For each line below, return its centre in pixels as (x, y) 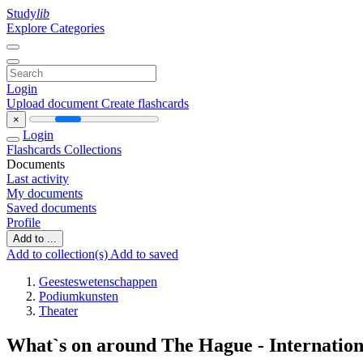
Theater (58, 311)
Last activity (38, 179)
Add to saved (144, 254)
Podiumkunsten (79, 296)
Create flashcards (145, 103)
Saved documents (51, 208)
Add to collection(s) (58, 254)
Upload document (54, 103)
